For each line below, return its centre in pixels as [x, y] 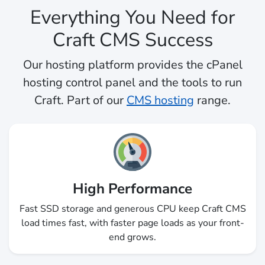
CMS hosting [160, 101]
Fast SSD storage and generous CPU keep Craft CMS [132, 209]
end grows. [132, 237]
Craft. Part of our [80, 101]
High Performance [132, 189]
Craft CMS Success [132, 40]
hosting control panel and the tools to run [132, 83]
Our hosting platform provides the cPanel [132, 65]
